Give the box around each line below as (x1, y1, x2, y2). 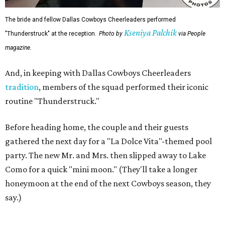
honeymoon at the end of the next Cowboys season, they (5, 178, 211, 188)
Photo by (99, 30, 124, 37)
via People (177, 30, 205, 37)
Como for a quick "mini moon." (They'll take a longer (5, 164, 197, 174)
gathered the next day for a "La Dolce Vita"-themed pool (5, 136, 212, 146)
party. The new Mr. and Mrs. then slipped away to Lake (5, 150, 206, 160)
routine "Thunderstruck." (5, 95, 99, 106)
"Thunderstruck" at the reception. (5, 30, 96, 37)
